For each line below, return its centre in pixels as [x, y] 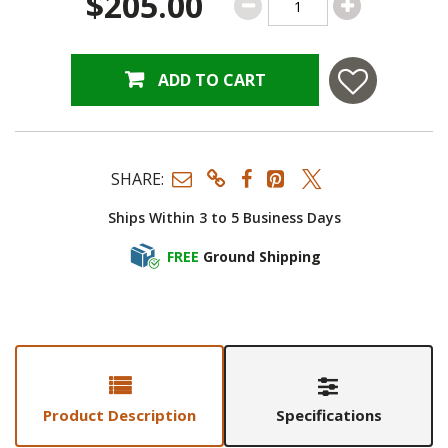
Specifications [328, 415]
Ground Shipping [262, 256]
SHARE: [137, 178]
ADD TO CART [211, 80]
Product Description [119, 415]
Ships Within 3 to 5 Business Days [224, 218]
